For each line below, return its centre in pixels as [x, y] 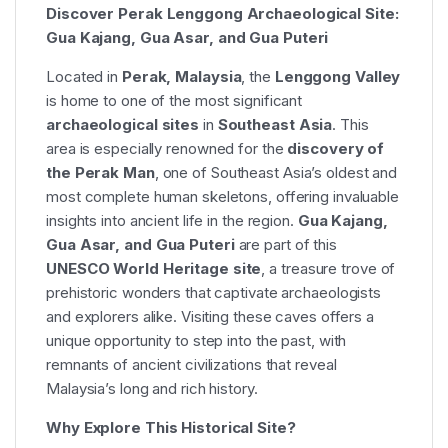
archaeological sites [122, 124]
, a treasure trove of [328, 268]
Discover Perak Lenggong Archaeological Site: [222, 13]
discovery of [336, 148]
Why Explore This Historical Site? [171, 427]
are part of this [285, 244]
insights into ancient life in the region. [172, 220]
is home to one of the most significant [174, 100]
